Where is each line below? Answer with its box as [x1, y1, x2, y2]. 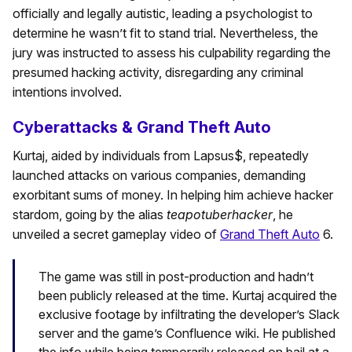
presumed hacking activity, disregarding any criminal [13, 64, 303, 81]
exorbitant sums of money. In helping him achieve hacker [13, 187, 333, 203]
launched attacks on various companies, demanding [13, 167, 306, 184]
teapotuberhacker [167, 207, 273, 223]
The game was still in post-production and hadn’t [38, 269, 313, 285]
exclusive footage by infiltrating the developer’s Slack [38, 306, 339, 323]
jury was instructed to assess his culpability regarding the [13, 45, 331, 61]
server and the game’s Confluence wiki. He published [38, 325, 335, 342]
